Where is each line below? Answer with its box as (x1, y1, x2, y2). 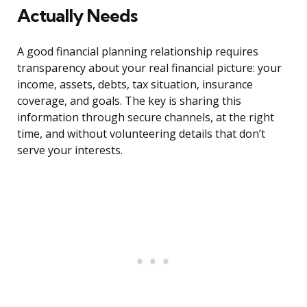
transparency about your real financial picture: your (17, 60, 282, 76)
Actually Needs (17, 4, 137, 27)
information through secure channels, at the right (17, 110, 274, 125)
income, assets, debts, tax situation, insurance (17, 77, 253, 93)
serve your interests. (17, 143, 123, 158)
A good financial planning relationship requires (17, 44, 258, 60)
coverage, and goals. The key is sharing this (17, 93, 241, 109)
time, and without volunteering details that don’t (17, 126, 265, 142)
